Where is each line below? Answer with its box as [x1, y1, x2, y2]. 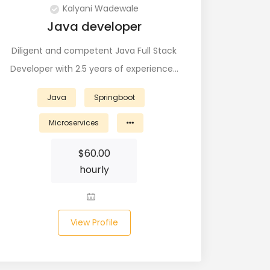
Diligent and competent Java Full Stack [11, 45, 177, 57]
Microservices [48, 118, 99, 128]
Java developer [46, 18, 142, 35]
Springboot [94, 92, 135, 102]
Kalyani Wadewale [62, 2, 139, 14]
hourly [79, 163, 109, 177]
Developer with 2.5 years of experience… [10, 63, 178, 75]
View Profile [70, 216, 118, 228]
